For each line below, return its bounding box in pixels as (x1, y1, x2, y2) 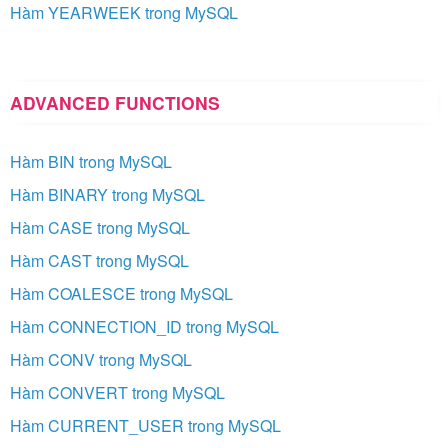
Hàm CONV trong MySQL (10, 347, 192, 371)
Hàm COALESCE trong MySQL (10, 281, 233, 305)
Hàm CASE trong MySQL (10, 215, 190, 239)
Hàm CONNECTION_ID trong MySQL (10, 314, 279, 338)
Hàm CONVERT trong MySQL (10, 380, 225, 404)
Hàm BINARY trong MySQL (10, 182, 205, 206)
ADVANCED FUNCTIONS (10, 89, 220, 115)
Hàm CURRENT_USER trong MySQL (10, 413, 281, 437)
